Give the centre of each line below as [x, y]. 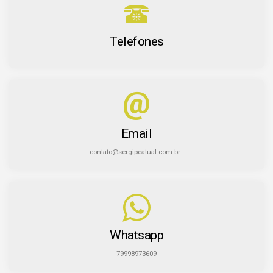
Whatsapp [136, 236]
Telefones [136, 42]
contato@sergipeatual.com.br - [136, 152]
